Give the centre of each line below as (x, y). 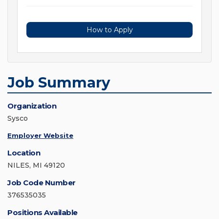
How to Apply (109, 30)
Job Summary (59, 83)
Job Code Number (42, 183)
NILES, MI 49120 (36, 165)
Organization (32, 106)
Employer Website (40, 136)
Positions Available (43, 213)
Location (24, 153)
